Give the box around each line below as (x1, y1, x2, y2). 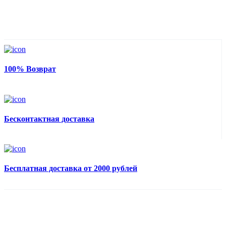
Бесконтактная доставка (4, 114, 94, 123)
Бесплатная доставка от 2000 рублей (4, 164, 137, 173)
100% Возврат (4, 65, 56, 74)
